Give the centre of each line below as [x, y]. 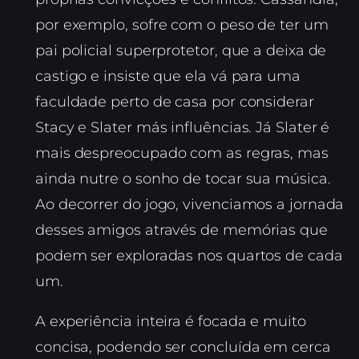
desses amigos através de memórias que [182, 230]
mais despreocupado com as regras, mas [182, 153]
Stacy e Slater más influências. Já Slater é [183, 128]
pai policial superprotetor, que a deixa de [181, 51]
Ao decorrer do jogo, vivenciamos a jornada [190, 205]
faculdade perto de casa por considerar [175, 102]
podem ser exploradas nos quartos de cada [189, 256]
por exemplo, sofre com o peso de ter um [182, 25]
